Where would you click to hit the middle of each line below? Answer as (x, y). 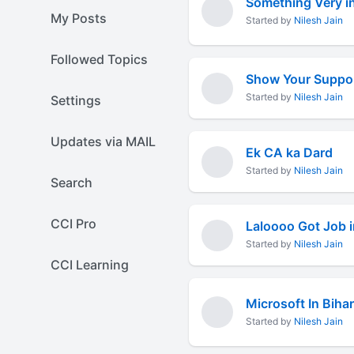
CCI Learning (90, 265)
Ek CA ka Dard (289, 153)
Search (72, 183)
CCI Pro (73, 224)
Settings (76, 100)
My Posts (79, 18)
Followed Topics (99, 59)
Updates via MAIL (103, 141)
